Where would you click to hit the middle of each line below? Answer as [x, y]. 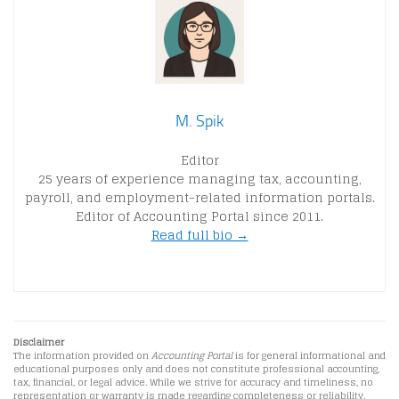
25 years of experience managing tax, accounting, [199, 178]
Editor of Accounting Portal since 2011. [199, 216]
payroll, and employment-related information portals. [199, 197]
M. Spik [199, 121]
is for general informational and [309, 355]
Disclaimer [39, 342]
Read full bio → [199, 234]
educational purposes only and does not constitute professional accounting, [196, 369]
